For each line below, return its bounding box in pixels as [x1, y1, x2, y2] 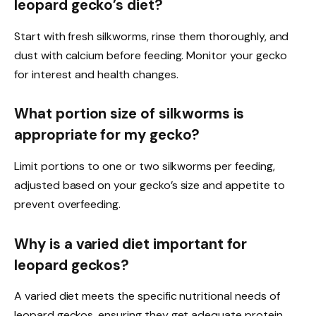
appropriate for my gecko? [14, 126, 200, 145]
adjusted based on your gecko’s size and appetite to [14, 177, 285, 193]
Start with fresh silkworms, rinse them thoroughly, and [14, 28, 289, 44]
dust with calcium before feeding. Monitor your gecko [14, 47, 287, 63]
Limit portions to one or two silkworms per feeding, [14, 158, 275, 174]
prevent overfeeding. [14, 196, 121, 212]
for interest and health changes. [14, 66, 178, 82]
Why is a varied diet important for [14, 234, 248, 253]
